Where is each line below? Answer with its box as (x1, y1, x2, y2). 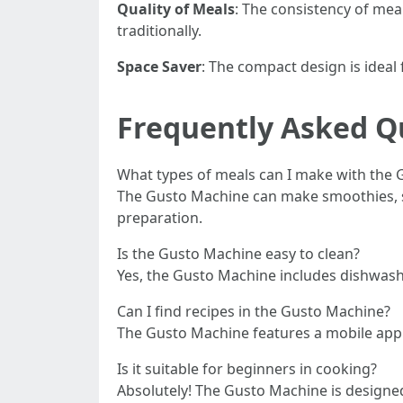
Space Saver (117, 57, 201, 76)
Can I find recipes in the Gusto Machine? (117, 301, 390, 321)
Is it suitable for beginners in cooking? (117, 359, 377, 379)
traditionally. (117, 21, 201, 40)
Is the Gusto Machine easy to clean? (117, 244, 360, 264)
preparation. (117, 208, 202, 228)
